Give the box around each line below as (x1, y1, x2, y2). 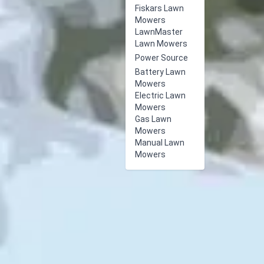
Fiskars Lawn (135, 4, 184, 13)
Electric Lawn (135, 91, 186, 100)
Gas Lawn (135, 114, 171, 124)
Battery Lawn (135, 67, 186, 77)
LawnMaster (135, 27, 183, 37)
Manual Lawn (135, 138, 184, 147)
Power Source (135, 53, 188, 62)
